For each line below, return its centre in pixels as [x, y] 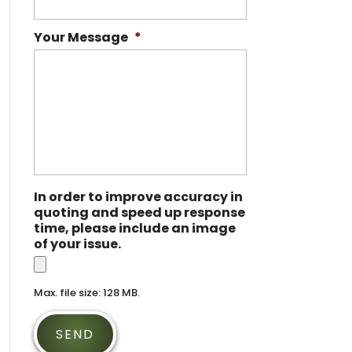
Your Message [81, 37]
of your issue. [77, 244]
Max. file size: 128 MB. [86, 293]
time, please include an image [134, 228]
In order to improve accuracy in [138, 197]
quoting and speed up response [139, 213]
